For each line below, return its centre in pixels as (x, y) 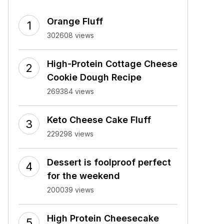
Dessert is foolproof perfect (109, 162)
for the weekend (83, 176)
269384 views (70, 91)
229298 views (70, 134)
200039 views (70, 190)
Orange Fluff (75, 21)
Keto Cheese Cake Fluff (99, 120)
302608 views (70, 35)
